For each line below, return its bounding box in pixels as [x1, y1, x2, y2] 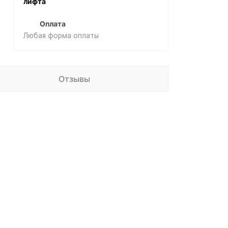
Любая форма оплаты [23, 32, 99, 40]
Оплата [40, 19, 66, 28]
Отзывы [58, 74, 90, 84]
